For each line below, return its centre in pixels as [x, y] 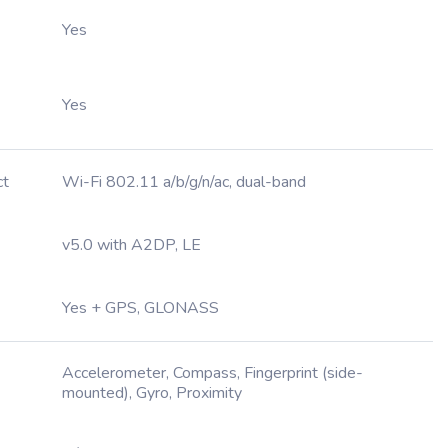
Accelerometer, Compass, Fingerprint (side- [212, 373]
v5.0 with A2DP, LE [131, 245]
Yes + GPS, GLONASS [140, 308]
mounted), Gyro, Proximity [152, 393]
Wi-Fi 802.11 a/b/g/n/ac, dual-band [184, 182]
